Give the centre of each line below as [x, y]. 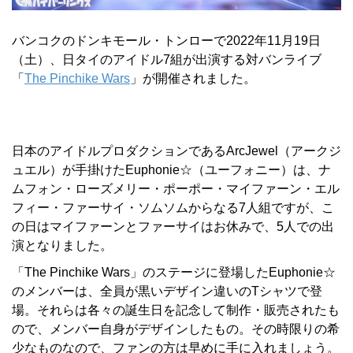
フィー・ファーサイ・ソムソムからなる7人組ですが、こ [173, 207]
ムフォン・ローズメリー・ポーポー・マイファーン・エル [176, 188]
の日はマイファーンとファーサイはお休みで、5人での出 [173, 226]
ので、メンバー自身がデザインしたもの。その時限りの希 [176, 329]
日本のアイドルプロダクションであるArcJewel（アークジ [176, 150]
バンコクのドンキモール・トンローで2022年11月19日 [166, 40]
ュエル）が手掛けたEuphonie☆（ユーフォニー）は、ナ [171, 169]
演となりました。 [62, 245]
